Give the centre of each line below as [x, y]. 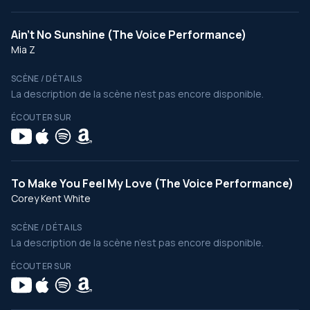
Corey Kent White [51, 198]
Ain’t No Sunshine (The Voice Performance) [129, 35]
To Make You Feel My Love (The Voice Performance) [152, 183]
